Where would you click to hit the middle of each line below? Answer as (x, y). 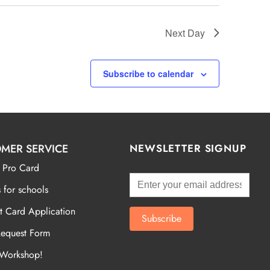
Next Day (185, 33)
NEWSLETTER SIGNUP (188, 148)
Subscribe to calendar (148, 73)
